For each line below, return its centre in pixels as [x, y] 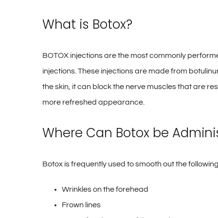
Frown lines [81, 205]
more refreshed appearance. [93, 102]
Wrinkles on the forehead [105, 189]
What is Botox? [87, 24]
